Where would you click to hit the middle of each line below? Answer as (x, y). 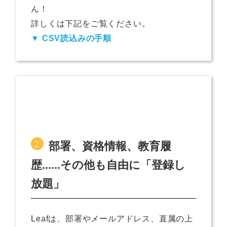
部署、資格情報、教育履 (110, 146)
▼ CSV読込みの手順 (71, 38)
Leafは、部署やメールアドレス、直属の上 (112, 218)
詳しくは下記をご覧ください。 (91, 23)
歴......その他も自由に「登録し (108, 165)
